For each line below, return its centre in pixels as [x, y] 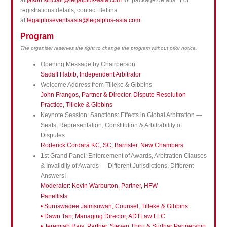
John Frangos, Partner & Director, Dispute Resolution [113, 95]
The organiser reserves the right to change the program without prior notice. [108, 48]
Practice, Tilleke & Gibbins [76, 105]
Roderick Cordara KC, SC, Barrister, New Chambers [112, 146]
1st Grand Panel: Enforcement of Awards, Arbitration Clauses [123, 156]
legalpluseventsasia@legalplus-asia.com [83, 21]
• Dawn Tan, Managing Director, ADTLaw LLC [103, 217]
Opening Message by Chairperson [88, 65]
